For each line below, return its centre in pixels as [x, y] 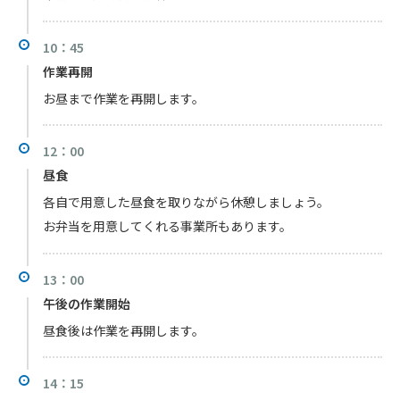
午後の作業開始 [87, 303]
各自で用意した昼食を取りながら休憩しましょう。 [186, 202]
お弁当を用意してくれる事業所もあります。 [167, 226]
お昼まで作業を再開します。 [124, 98]
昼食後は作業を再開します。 [124, 330]
